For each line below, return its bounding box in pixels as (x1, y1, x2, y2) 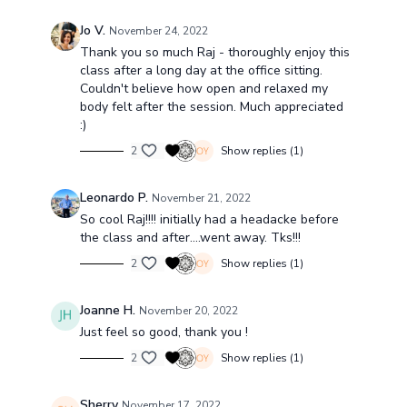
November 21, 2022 (151, 191, 251, 205)
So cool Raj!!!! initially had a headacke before (79, 211, 339, 228)
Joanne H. (79, 302, 135, 319)
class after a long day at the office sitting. (79, 62, 323, 79)
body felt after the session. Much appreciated (79, 98, 343, 115)
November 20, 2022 (138, 303, 238, 318)
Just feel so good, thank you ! (79, 323, 248, 341)
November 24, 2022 (108, 24, 208, 38)
